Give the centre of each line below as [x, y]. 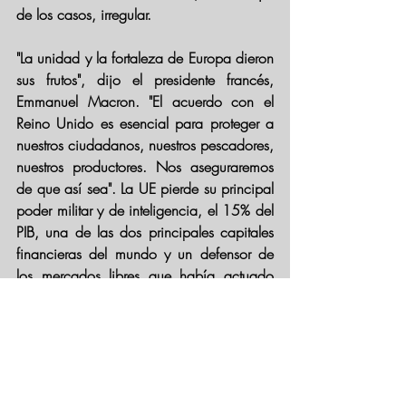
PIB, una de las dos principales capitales [145, 232]
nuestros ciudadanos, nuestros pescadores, [145, 145]
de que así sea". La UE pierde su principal [145, 188]
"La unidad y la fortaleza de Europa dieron [145, 58]
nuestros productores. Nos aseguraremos [145, 167]
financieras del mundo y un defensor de [145, 254]
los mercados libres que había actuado [145, 275]
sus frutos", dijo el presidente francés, [145, 80]
